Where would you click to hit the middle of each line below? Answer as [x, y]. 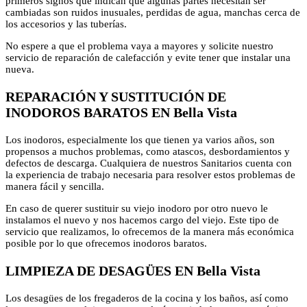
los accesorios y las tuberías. [66, 24]
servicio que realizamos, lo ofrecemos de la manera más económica [150, 231]
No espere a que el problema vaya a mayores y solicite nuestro [139, 46]
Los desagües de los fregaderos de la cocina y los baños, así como [147, 298]
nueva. [20, 69]
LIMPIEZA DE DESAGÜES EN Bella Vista [133, 270]
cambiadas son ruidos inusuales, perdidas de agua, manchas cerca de [153, 12]
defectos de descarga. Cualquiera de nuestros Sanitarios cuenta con [149, 163]
